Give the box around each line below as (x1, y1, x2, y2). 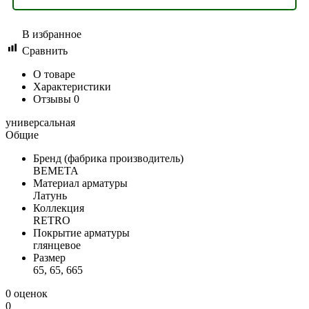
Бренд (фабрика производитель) (33, 152, 183, 164)
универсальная (6, 116, 75, 128)
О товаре (33, 68, 75, 80)
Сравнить (22, 44, 68, 57)
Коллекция (33, 201, 84, 214)
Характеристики (33, 80, 111, 92)
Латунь (33, 189, 67, 201)
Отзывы (33, 92, 74, 105)
